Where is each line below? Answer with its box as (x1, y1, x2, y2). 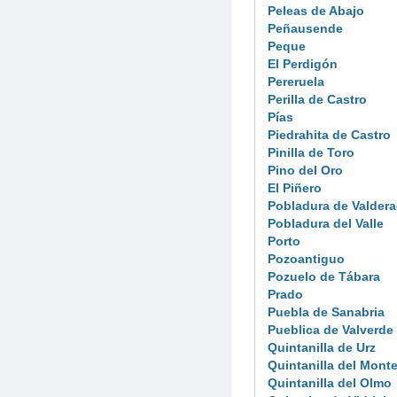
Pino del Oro (268, 162, 343, 177)
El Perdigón (268, 56, 338, 71)
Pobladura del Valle (268, 215, 384, 230)
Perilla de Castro (268, 91, 367, 106)
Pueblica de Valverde (268, 322, 393, 337)
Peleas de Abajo (268, 3, 364, 18)
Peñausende (268, 20, 343, 35)
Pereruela (268, 74, 324, 89)
